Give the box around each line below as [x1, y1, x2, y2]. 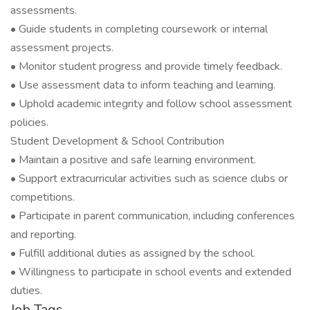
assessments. [10, 3, 77, 18]
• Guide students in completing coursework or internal [10, 21, 268, 37]
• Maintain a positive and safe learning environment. [10, 152, 256, 167]
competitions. [10, 190, 75, 205]
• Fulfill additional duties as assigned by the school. [10, 246, 255, 261]
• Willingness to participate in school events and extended [10, 264, 291, 280]
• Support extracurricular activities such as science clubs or [10, 171, 288, 186]
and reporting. [10, 227, 76, 242]
